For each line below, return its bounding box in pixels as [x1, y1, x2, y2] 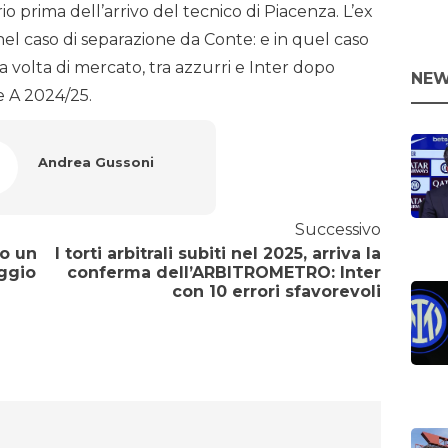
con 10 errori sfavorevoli [171, 282, 381, 302]
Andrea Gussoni [37, 154, 154, 171]
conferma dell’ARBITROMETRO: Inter [66, 263, 381, 283]
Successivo [294, 220, 381, 240]
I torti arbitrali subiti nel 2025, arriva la [54, 244, 381, 264]
